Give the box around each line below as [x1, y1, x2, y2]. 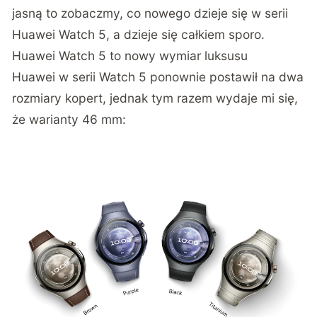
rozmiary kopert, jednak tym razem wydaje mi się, [12, 90, 299, 105]
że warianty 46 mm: [12, 111, 127, 127]
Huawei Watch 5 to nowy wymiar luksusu [12, 47, 248, 63]
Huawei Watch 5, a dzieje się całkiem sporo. [12, 26, 265, 42]
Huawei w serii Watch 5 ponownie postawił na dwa [12, 69, 304, 84]
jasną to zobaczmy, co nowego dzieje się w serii [12, 5, 289, 21]
